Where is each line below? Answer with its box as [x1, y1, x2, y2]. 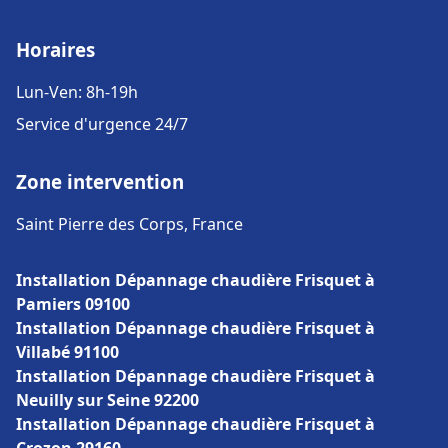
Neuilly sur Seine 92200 [16, 389, 199, 411]
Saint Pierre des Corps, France [16, 213, 243, 235]
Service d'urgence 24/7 [16, 113, 188, 135]
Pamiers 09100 [16, 293, 130, 315]
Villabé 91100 [16, 341, 119, 363]
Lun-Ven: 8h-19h [16, 81, 138, 103]
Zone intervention [16, 169, 184, 194]
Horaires [16, 37, 95, 62]
